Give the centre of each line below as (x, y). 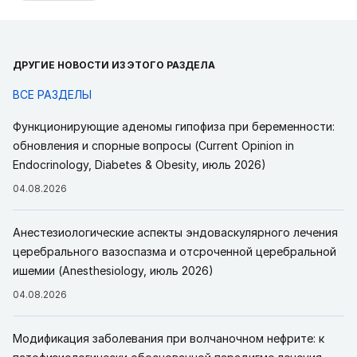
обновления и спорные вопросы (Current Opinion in (153, 145)
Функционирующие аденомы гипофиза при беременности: (174, 126)
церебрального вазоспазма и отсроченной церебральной (175, 251)
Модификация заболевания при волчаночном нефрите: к (169, 338)
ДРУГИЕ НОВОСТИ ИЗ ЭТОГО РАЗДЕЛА (114, 65)
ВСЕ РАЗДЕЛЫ (52, 94)
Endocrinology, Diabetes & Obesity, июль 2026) (139, 165)
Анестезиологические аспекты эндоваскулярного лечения (175, 232)
